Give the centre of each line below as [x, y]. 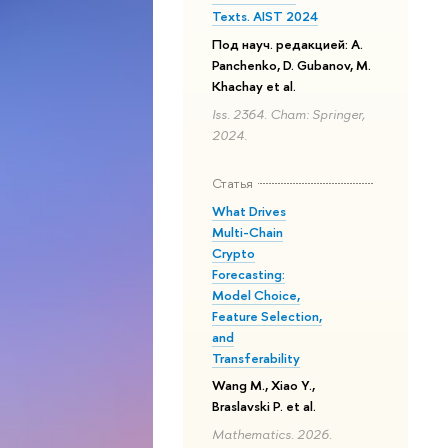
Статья [233, 182]
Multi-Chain [248, 231]
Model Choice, [256, 294]
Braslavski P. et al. [264, 406]
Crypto [234, 252]
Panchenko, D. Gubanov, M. [292, 64]
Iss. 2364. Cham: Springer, [289, 113]
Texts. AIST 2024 [265, 16]
